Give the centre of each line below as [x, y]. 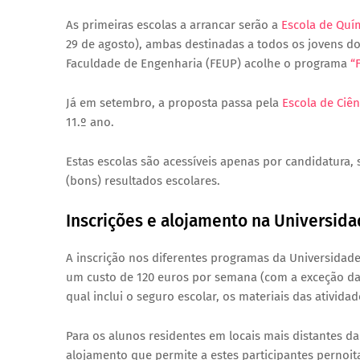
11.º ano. [90, 122]
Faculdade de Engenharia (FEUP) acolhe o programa [208, 63]
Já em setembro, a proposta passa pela [174, 103]
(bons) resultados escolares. [143, 181]
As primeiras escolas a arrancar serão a [174, 25]
